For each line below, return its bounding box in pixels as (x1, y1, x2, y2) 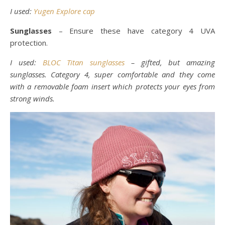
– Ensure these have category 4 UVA (58, 26, 215, 36)
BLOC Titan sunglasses (42, 57, 125, 67)
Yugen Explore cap (34, 6, 95, 16)
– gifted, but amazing (125, 57, 215, 67)
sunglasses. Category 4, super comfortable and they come (10, 69, 215, 79)
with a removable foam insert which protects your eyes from (10, 81, 215, 91)
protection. (10, 38, 48, 48)
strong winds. (10, 93, 55, 103)
